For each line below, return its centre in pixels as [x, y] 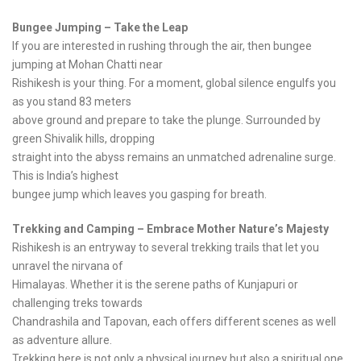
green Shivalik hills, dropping [83, 139]
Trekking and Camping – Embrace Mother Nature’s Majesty [170, 229]
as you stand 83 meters [72, 102]
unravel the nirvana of [68, 266]
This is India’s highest [65, 176]
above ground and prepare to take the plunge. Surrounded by [166, 120]
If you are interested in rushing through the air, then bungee [162, 46]
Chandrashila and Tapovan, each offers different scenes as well [174, 322]
